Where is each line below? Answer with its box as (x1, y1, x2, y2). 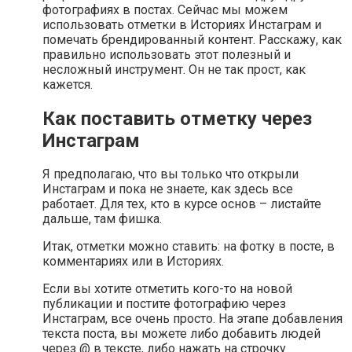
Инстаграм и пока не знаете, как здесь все (42, 181, 293, 197)
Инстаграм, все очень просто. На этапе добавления (42, 311, 343, 327)
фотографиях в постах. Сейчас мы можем (42, 2, 288, 17)
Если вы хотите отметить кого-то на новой (42, 281, 292, 297)
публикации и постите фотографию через (42, 296, 286, 312)
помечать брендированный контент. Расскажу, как (42, 31, 342, 47)
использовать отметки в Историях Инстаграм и (42, 16, 321, 32)
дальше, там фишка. (42, 211, 162, 227)
